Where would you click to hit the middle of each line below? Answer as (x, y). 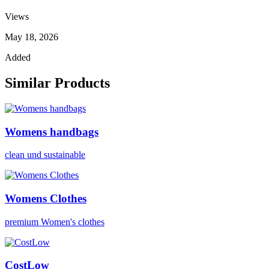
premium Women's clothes (55, 222)
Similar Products (57, 83)
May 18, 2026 (32, 37)
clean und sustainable (45, 155)
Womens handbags (52, 131)
